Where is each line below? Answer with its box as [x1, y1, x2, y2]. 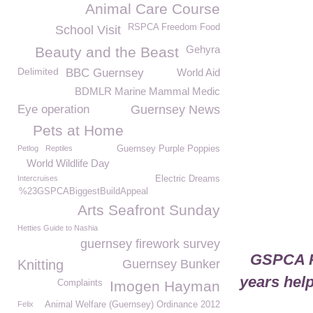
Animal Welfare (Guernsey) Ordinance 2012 [45, 300, 220, 310]
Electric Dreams [155, 174, 220, 184]
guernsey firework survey [80, 237, 220, 251]
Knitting [17, 257, 64, 272]
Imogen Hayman [110, 278, 220, 294]
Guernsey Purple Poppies [117, 144, 220, 154]
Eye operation [17, 103, 89, 116]
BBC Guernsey [66, 66, 144, 80]
